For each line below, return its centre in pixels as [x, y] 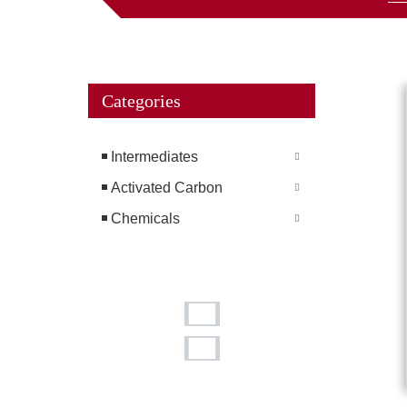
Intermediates [154, 157]
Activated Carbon [167, 188]
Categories [141, 101]
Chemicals [145, 219]
